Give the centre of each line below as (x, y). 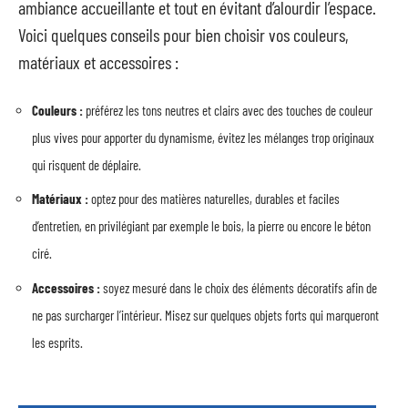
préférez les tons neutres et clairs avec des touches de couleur (228, 110)
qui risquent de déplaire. (87, 164)
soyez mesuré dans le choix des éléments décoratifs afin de (239, 287)
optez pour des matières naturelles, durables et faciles (214, 199)
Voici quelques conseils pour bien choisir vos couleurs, (184, 35)
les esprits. (57, 342)
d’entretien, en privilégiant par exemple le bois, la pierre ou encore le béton (201, 226)
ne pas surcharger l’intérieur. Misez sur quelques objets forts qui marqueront (205, 315)
